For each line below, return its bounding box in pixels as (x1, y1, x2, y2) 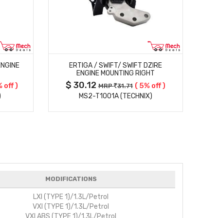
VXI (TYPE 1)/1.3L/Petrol (33, 202, 109, 211)
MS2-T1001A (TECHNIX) (78, 92, 152, 101)
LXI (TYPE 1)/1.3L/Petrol (33, 193, 109, 201)
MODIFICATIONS (45, 175, 97, 183)
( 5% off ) (134, 81, 165, 91)
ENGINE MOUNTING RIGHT (76, 69, 155, 78)
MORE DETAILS (93, 39, 138, 48)
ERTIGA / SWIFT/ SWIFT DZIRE (69, 61, 162, 70)
